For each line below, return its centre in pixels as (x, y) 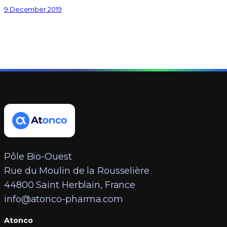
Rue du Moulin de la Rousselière (77, 171)
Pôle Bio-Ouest (38, 156)
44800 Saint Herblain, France (70, 185)
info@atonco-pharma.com (64, 199)
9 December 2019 (33, 9)
